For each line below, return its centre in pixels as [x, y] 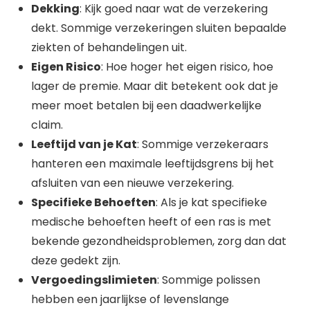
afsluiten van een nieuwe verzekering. [133, 183]
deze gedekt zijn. [76, 261]
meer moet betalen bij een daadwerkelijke [146, 106]
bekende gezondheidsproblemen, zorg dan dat [159, 241]
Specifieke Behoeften [93, 202]
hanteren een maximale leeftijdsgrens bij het [153, 164]
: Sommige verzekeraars [203, 144]
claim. [47, 125]
